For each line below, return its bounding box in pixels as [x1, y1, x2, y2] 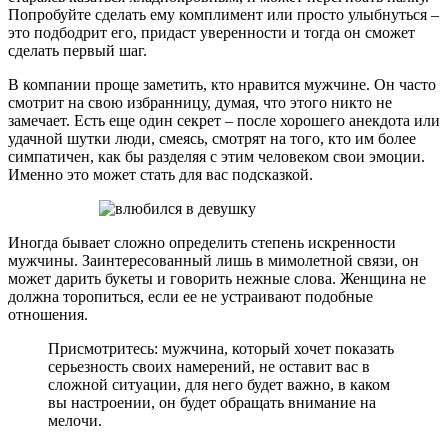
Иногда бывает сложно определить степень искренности [8, 234, 396, 252]
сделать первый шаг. [8, 42, 147, 60]
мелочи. [48, 412, 102, 430]
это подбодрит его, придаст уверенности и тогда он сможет [8, 24, 415, 42]
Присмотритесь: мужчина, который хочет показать [48, 340, 394, 358]
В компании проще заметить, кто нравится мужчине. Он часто [8, 76, 436, 94]
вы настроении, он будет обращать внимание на [48, 394, 376, 412]
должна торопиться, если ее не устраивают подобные [8, 288, 373, 306]
